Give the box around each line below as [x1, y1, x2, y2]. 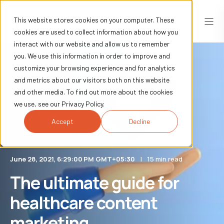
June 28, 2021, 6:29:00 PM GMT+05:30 [10, 154, 135, 163]
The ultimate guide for [10, 171, 179, 194]
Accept [51, 117, 73, 126]
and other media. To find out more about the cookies [14, 87, 173, 96]
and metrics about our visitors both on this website [14, 75, 169, 84]
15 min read [147, 154, 182, 163]
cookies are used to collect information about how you [14, 27, 178, 36]
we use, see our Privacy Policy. [14, 99, 104, 108]
